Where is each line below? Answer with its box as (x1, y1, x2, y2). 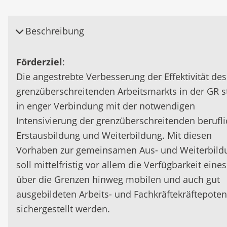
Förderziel (16, 56, 62, 68)
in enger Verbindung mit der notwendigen (16, 100, 195, 112)
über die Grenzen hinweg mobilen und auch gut (16, 173, 220, 185)
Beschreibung (23, 25, 84, 37)
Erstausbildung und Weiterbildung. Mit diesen (16, 129, 212, 141)
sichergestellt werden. (16, 203, 110, 215)
